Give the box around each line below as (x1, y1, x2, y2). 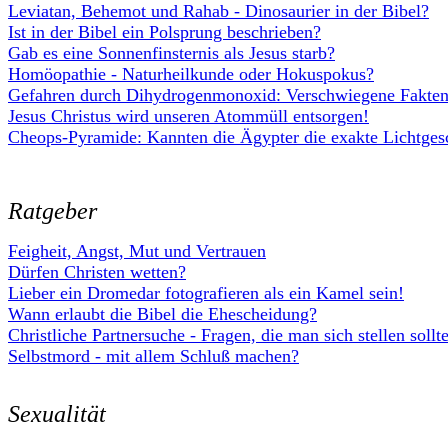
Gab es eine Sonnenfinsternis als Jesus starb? (8, 43, 335, 63)
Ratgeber (8, 198, 97, 224)
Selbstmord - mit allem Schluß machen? (8, 346, 299, 366)
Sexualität (8, 401, 106, 427)
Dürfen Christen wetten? (8, 262, 186, 282)
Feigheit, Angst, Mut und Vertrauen (8, 241, 266, 261)
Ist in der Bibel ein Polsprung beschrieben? (8, 22, 321, 42)
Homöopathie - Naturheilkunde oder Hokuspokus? (8, 64, 374, 84)
